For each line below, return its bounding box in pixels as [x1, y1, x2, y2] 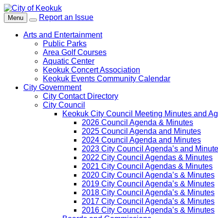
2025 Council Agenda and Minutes [82, 127, 201, 135]
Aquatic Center [43, 57, 94, 65]
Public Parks [43, 39, 87, 48]
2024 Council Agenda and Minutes [82, 136, 201, 144]
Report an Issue [39, 13, 93, 21]
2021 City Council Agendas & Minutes [82, 162, 213, 170]
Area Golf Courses [43, 48, 107, 56]
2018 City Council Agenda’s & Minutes [82, 188, 215, 197]
